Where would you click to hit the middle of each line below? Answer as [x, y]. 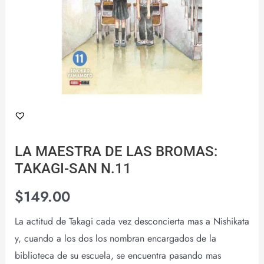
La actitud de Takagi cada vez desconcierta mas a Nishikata [132, 221]
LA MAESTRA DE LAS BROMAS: [116, 151]
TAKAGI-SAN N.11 [73, 168]
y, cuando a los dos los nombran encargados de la [115, 238]
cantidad [31, 16]
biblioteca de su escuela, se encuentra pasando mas [118, 255]
